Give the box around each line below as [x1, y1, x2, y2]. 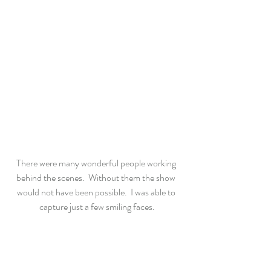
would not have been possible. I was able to [16, 184, 177, 199]
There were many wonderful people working [16, 155, 178, 170]
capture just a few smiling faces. [39, 199, 155, 214]
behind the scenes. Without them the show [16, 170, 177, 184]
